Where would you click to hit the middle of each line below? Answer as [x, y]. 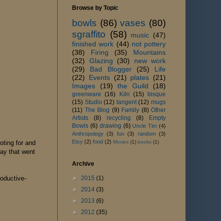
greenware [87, 94]
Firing [100, 52]
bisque [157, 94]
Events [99, 77]
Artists [80, 118]
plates [140, 77]
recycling [119, 118]
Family [130, 110]
